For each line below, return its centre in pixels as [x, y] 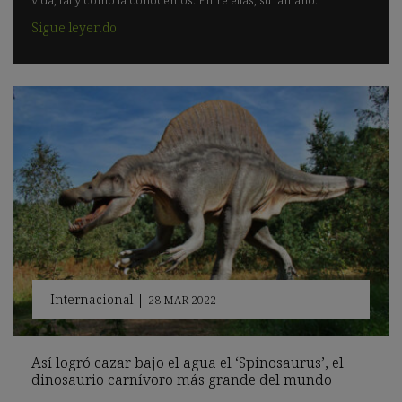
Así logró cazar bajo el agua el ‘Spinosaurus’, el [188, 362]
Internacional [91, 300]
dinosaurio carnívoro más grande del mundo [182, 379]
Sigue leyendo [74, 27]
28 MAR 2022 [182, 301]
